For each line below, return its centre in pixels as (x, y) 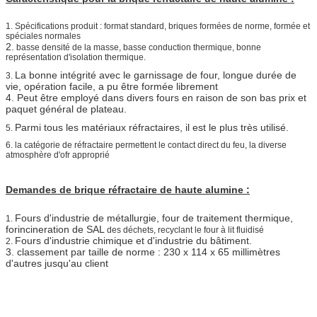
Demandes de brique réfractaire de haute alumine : (128, 189)
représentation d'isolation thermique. (76, 57)
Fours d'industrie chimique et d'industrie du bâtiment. (133, 240)
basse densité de (49, 47)
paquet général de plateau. (66, 109)
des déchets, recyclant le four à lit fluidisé (185, 230)
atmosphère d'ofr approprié (58, 155)
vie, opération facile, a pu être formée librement (112, 86)
